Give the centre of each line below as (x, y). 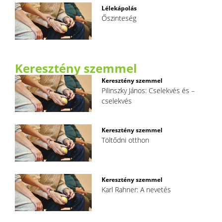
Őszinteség (119, 18)
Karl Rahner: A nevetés (137, 189)
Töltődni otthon (126, 140)
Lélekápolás (119, 8)
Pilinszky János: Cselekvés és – (148, 90)
